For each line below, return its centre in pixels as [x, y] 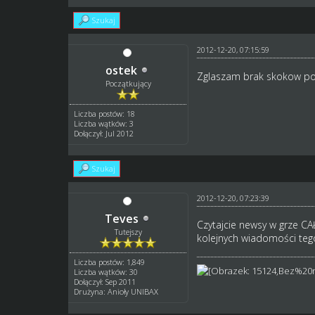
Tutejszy [128, 231]
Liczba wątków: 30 [106, 271]
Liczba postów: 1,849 [110, 262]
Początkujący [128, 83]
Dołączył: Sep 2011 [105, 281]
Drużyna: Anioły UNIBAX [116, 291]
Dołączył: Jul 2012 [104, 133]
